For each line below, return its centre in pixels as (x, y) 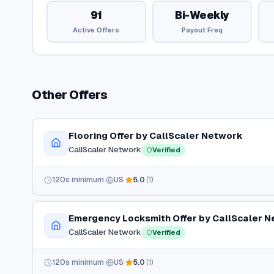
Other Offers (69, 95)
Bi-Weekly (202, 15)
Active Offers (96, 30)
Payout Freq (202, 30)
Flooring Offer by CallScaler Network (155, 135)
